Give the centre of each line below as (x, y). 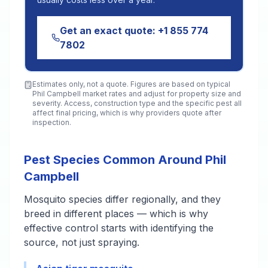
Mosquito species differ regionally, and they (122, 199)
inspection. (52, 122)
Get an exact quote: (109, 31)
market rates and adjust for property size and (161, 94)
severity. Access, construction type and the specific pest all (137, 103)
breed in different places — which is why (116, 214)
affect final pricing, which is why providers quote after (127, 113)
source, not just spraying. (82, 242)
